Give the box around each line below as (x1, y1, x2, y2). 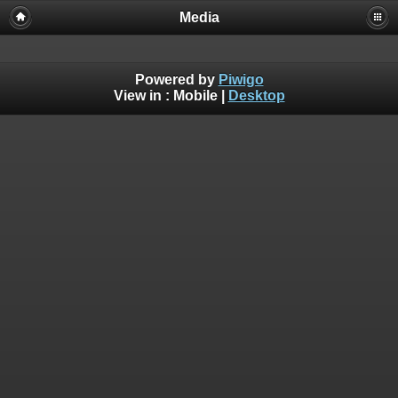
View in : (113, 87, 173, 103)
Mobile (172, 87, 218, 103)
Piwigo (218, 71, 264, 87)
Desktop (227, 87, 285, 103)
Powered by (134, 71, 219, 87)
